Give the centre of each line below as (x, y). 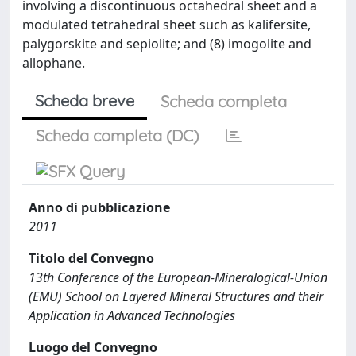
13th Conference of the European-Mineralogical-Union (178, 277)
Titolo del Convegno (91, 258)
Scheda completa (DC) (117, 135)
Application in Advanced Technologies (132, 315)
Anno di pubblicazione (99, 207)
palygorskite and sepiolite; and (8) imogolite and (167, 44)
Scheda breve (85, 101)
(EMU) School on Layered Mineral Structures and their (176, 296)
